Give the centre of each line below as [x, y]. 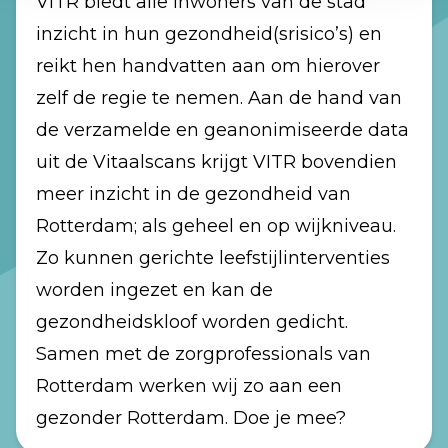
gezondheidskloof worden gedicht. [192, 322]
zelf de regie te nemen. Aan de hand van [219, 98]
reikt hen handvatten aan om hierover [208, 66]
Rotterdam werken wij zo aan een [189, 386]
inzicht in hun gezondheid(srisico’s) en [209, 34]
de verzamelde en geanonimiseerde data [222, 130]
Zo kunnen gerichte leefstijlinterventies [213, 258]
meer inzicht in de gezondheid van [193, 194]
